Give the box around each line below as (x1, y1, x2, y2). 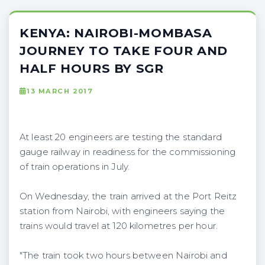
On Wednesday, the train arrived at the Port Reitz (20, 190, 237, 202)
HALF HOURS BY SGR (20, 60, 164, 76)
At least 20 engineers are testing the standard (20, 131, 222, 143)
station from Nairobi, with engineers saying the (20, 205, 225, 216)
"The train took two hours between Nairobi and (20, 250, 227, 261)
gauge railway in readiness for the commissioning (20, 146, 236, 157)
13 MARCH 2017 (27, 86, 93, 95)
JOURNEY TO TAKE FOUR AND (20, 43, 228, 58)
